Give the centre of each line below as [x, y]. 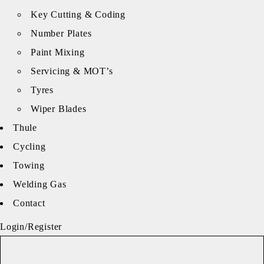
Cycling [29, 146]
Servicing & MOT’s [72, 71]
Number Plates [61, 33]
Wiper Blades [59, 109]
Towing [29, 165]
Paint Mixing [58, 52]
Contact [29, 203]
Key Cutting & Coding [78, 14]
